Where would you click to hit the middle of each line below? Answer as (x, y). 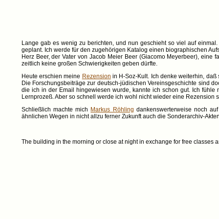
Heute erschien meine (52, 76)
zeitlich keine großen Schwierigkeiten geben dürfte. (89, 64)
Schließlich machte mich (56, 109)
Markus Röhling (112, 109)
